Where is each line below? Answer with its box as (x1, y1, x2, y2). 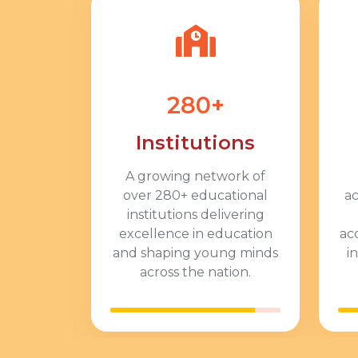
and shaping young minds (113, 245, 278, 261)
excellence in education (118, 226, 272, 241)
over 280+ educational (123, 188, 268, 203)
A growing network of (125, 169, 265, 184)
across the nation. (140, 265, 251, 280)
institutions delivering (126, 207, 265, 222)
